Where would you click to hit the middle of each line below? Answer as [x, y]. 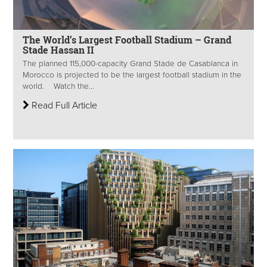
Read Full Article [63, 105]
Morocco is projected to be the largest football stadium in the [132, 75]
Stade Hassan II [58, 50]
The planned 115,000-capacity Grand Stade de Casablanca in [130, 63]
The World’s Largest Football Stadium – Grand [127, 40]
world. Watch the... [58, 86]
